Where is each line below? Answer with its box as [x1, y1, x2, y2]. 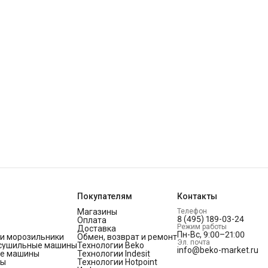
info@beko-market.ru [177, 245, 258, 255]
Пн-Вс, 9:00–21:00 [177, 230, 245, 240]
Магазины [77, 207, 117, 217]
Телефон [177, 207, 207, 216]
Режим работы [177, 223, 227, 232]
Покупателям [77, 191, 132, 202]
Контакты [177, 191, 217, 202]
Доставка [77, 224, 116, 234]
